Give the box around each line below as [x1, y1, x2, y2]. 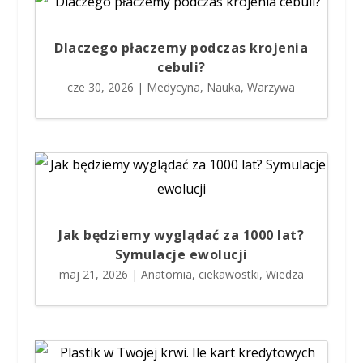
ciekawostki [198, 267, 259, 283]
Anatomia [140, 267, 192, 283]
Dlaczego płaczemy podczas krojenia [54, 38, 309, 57]
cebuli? [157, 58, 206, 76]
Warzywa [247, 79, 296, 95]
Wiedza [265, 267, 304, 283]
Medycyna [147, 79, 201, 95]
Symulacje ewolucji [114, 246, 248, 264]
